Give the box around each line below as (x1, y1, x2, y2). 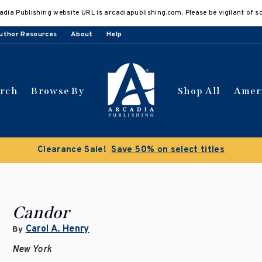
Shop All (178, 85, 220, 96)
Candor (12, 203, 70, 222)
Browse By (31, 85, 85, 96)
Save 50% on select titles (111, 144, 225, 156)
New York (12, 244, 52, 256)
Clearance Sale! (37, 144, 107, 156)
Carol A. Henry (25, 223, 89, 235)
